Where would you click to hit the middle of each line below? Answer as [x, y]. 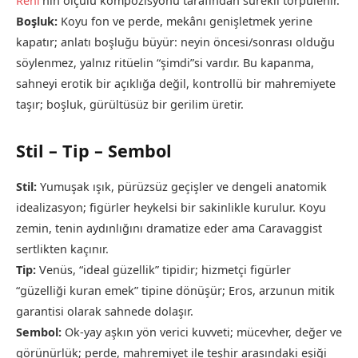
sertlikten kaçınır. [62, 249]
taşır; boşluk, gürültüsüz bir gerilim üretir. [130, 104]
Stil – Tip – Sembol [94, 150]
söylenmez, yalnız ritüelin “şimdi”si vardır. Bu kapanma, [165, 62]
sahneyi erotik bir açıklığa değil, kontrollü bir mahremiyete [176, 83]
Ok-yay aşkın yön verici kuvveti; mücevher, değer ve [202, 332]
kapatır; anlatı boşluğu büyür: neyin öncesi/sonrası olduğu [175, 42]
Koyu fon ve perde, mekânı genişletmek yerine [185, 21]
